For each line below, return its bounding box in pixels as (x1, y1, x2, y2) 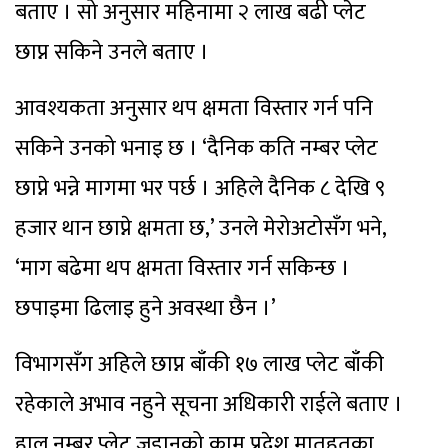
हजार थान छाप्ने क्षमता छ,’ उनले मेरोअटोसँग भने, (15, 210, 386, 248)
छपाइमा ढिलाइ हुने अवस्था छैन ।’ (15, 290, 276, 328)
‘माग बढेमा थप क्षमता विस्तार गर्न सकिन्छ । (15, 250, 350, 288)
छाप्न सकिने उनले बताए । (15, 34, 209, 72)
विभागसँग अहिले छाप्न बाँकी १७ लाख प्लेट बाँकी (15, 346, 384, 384)
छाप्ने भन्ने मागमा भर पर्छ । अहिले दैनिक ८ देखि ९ (15, 170, 385, 208)
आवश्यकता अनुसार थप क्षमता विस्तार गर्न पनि (15, 90, 373, 128)
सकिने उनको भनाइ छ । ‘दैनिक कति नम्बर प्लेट (15, 130, 378, 168)
